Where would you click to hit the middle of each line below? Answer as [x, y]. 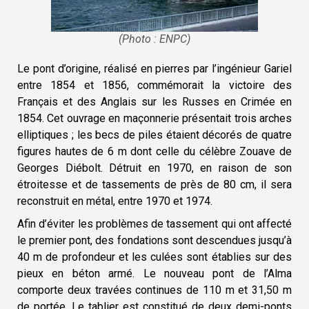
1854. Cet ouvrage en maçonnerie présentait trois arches [154, 118]
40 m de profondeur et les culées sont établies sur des [154, 257]
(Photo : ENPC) [154, 39]
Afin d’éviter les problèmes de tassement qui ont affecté [154, 223]
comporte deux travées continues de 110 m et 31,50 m [154, 290]
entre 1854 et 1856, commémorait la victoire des [154, 85]
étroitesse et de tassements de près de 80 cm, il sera [154, 184]
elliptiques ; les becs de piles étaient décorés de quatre [154, 134]
